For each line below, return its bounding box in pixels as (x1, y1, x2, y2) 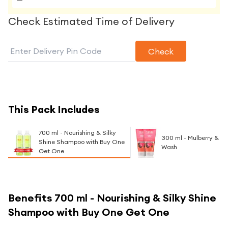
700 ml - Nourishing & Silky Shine (54, 191, 216, 204)
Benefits (8, 191, 54, 204)
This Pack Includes (8, 103, 100, 116)
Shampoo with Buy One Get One (8, 206, 169, 218)
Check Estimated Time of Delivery (8, 15, 175, 27)
